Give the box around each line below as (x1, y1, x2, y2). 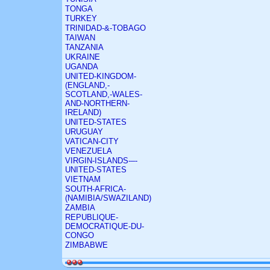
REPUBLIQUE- (65, 213, 118, 222)
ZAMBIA (65, 203, 95, 212)
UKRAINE (65, 52, 100, 61)
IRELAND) (65, 108, 101, 117)
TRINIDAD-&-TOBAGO (65, 24, 146, 33)
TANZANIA (65, 43, 104, 52)
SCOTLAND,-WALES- (65, 90, 142, 99)
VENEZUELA (65, 146, 112, 155)
